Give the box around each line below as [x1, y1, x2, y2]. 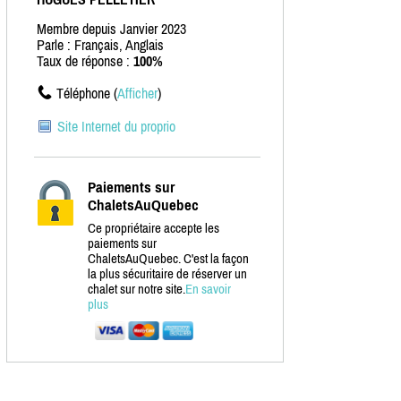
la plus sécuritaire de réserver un [88, 266, 247, 282]
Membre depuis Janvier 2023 [37, 21, 186, 38]
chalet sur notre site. [88, 281, 185, 297]
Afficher [117, 85, 158, 102]
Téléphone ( [56, 85, 117, 102]
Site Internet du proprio [57, 118, 175, 135]
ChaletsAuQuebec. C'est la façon [88, 251, 249, 267]
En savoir [185, 281, 231, 297]
